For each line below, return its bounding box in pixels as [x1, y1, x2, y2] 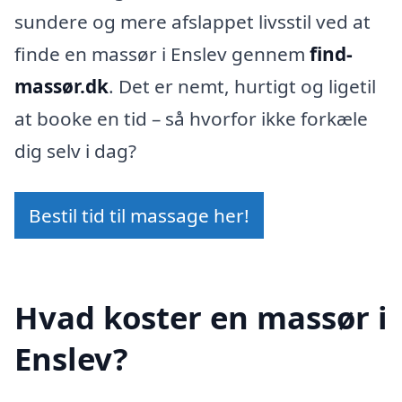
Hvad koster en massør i [14, 295, 388, 338]
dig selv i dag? [14, 138, 136, 164]
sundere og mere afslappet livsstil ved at [14, 9, 371, 35]
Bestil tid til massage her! [29, 203, 249, 229]
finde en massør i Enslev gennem [14, 41, 310, 67]
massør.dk [14, 74, 109, 100]
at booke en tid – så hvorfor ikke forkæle [14, 106, 368, 132]
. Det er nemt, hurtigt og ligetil [109, 74, 376, 100]
